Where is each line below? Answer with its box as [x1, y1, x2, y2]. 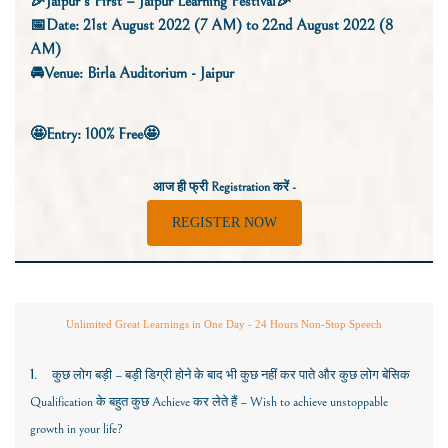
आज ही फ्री [152, 179, 211, 196]
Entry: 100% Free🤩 [46, 125, 159, 144]
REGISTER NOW [171, 215, 277, 231]
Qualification [30, 394, 96, 411]
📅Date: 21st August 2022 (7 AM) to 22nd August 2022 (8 [30, 16, 393, 35]
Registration [210, 179, 273, 196]
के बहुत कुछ [96, 394, 152, 411]
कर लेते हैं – [193, 394, 250, 411]
